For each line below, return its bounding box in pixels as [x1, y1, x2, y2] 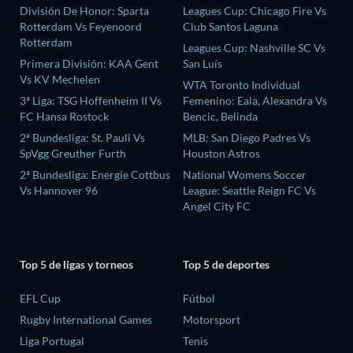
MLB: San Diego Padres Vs [183, 131, 310, 145]
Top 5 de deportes [183, 257, 269, 271]
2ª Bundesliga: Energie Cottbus [20, 168, 170, 182]
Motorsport [183, 313, 240, 327]
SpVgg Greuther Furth [20, 147, 126, 161]
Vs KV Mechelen [20, 72, 100, 87]
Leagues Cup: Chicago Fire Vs [183, 4, 326, 18]
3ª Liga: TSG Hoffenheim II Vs [20, 94, 162, 108]
